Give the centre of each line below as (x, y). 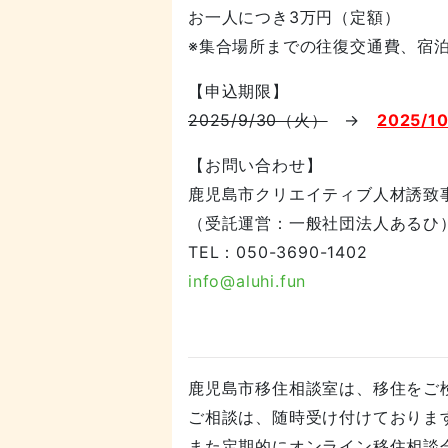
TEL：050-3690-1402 (278, 252)
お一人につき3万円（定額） (294, 17)
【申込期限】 (238, 91)
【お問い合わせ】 (255, 165)
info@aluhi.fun (247, 281)
